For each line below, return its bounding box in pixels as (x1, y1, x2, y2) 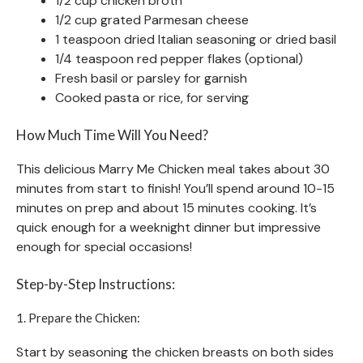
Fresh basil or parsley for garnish (55, 69, 247, 87)
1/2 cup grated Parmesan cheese (55, 11, 249, 28)
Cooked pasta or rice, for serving (55, 88, 249, 106)
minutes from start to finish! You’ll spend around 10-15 (16, 179, 335, 197)
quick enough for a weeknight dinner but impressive (16, 218, 321, 236)
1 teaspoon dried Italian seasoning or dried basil (55, 30, 336, 48)
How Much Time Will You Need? (16, 126, 208, 143)
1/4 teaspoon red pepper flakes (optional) (55, 49, 303, 67)
